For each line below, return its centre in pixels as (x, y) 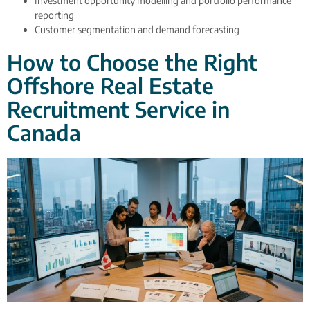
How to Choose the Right (132, 62)
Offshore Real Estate (110, 86)
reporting (54, 15)
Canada (44, 133)
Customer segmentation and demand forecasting (137, 30)
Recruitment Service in (118, 109)
